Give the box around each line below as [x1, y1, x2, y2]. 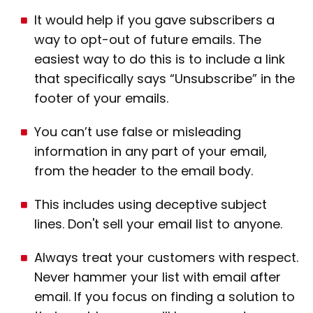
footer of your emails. [34, 89, 168, 107]
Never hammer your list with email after [34, 268, 281, 286]
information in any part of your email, [34, 142, 267, 160]
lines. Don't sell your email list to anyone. [34, 214, 282, 233]
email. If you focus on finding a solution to [34, 287, 295, 305]
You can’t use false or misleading [34, 122, 241, 140]
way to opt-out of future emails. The [34, 30, 261, 48]
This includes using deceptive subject [34, 195, 267, 213]
